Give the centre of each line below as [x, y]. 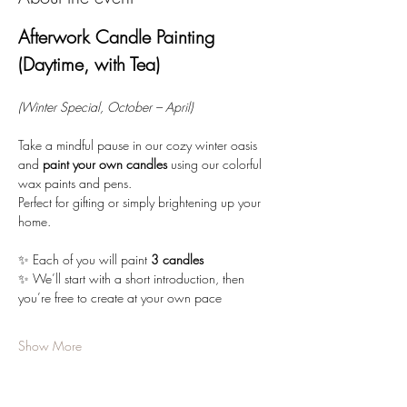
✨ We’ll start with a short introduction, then [133, 279]
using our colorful [216, 164]
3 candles [177, 260]
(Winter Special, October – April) [105, 107]
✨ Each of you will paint [84, 260]
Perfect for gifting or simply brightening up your [141, 203]
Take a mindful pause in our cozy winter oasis [139, 145]
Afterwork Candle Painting [119, 37]
